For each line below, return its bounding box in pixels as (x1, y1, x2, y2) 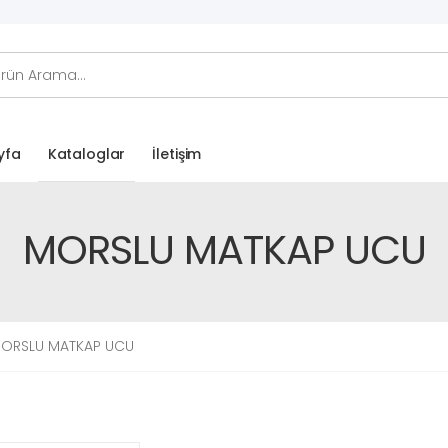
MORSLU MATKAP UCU (22, 222, 426, 279)
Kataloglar (47, 143, 126, 164)
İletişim (152, 144, 202, 165)
